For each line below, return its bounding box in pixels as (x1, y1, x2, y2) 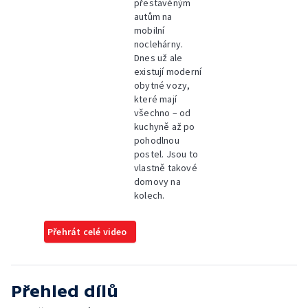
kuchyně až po (134, 120, 195, 133)
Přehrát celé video (47, 225, 127, 238)
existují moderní (134, 65, 202, 78)
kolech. (134, 189, 165, 201)
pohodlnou (134, 134, 179, 146)
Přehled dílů (11, 282, 118, 300)
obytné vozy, (134, 79, 190, 91)
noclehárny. (134, 38, 184, 50)
